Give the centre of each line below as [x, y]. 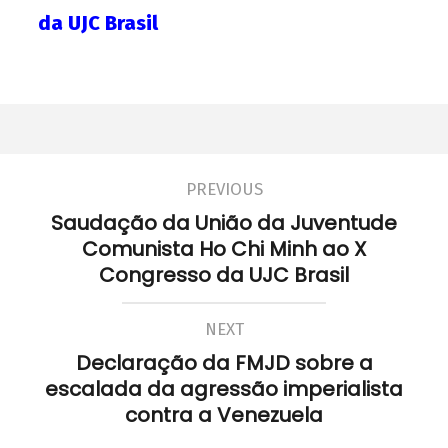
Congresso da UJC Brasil [224, 274]
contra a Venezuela [224, 414]
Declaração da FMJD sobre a [224, 362]
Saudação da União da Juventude [224, 222]
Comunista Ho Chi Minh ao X [224, 248]
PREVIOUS [224, 189]
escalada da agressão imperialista [224, 388]
